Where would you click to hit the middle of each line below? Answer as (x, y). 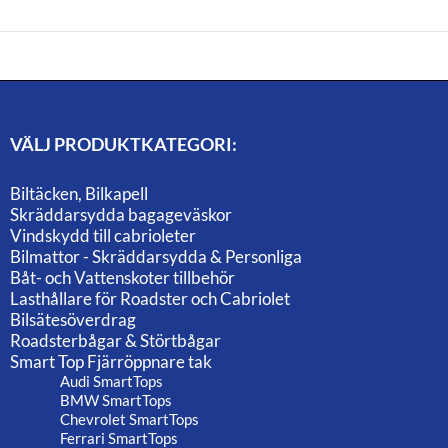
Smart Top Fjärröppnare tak (111, 362)
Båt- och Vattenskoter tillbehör (122, 278)
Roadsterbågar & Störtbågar (115, 341)
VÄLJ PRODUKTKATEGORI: (123, 144)
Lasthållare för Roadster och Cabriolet (150, 299)
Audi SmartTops (111, 381)
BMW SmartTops (116, 400)
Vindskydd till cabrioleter (103, 236)
